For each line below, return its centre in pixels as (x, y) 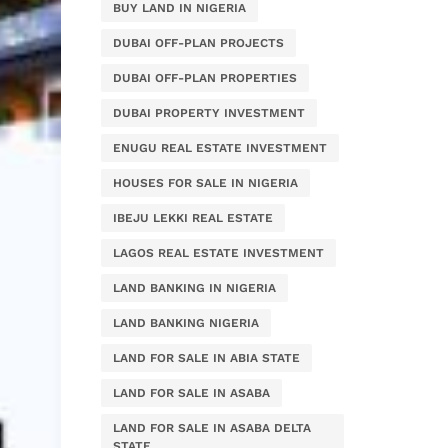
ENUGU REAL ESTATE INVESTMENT (220, 148)
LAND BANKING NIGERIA (186, 323)
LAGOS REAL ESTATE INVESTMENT (218, 253)
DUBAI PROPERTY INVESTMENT (209, 113)
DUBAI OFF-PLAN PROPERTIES (205, 78)
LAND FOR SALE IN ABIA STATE (206, 358)
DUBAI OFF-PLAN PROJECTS (198, 43)
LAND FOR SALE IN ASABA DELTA (212, 428)
